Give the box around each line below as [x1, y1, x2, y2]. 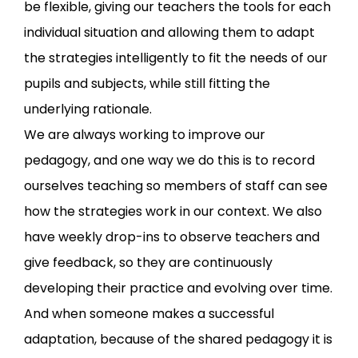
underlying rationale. [24, 100, 152, 119]
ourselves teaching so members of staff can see [24, 177, 328, 196]
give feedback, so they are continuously [24, 253, 272, 272]
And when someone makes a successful [24, 304, 274, 324]
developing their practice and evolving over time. [24, 279, 332, 298]
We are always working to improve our [24, 125, 265, 145]
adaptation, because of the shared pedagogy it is [24, 330, 332, 349]
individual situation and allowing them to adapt [24, 23, 315, 42]
